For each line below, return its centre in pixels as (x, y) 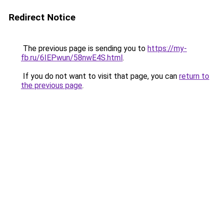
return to (194, 76)
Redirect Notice (42, 17)
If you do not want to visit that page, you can (100, 76)
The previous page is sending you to (84, 48)
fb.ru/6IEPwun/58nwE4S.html (72, 58)
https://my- (167, 48)
